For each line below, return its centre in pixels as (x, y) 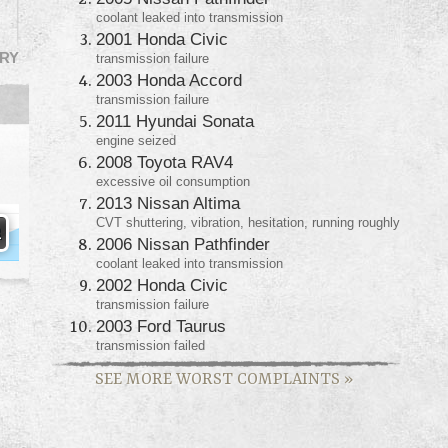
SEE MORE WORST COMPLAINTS (219, 379)
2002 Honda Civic (162, 284)
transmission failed (150, 345)
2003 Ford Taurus (161, 325)
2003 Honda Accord (169, 79)
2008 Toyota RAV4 (164, 161)
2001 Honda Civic (162, 38)
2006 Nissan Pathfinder (183, 243)
